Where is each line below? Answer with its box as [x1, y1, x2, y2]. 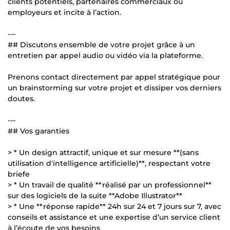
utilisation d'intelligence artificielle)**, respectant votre [8, 158, 210, 168]
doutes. [8, 93, 35, 103]
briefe [8, 169, 30, 179]
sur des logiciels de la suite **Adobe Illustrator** [8, 190, 182, 200]
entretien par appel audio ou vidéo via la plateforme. [8, 50, 203, 60]
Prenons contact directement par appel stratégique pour [8, 72, 220, 82]
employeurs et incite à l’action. [8, 7, 121, 17]
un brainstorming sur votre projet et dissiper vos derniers [8, 83, 221, 92]
